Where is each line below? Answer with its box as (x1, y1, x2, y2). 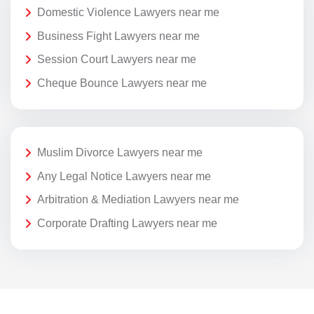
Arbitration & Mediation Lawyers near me (37, 193, 239, 206)
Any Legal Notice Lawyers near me (37, 170, 211, 182)
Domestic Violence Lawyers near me (37, 6, 219, 19)
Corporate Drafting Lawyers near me (37, 217, 217, 229)
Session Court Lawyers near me (37, 53, 196, 66)
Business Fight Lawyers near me (37, 29, 200, 42)
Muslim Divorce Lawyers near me (37, 146, 203, 159)
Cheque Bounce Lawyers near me (37, 76, 207, 89)
